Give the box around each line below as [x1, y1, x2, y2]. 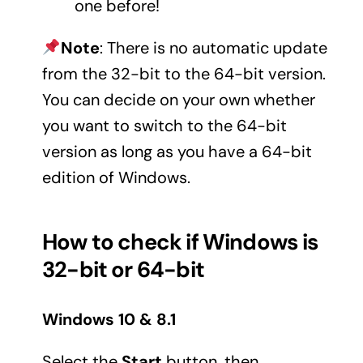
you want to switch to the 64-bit [41, 115, 287, 137]
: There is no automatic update [99, 37, 327, 59]
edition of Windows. [41, 167, 190, 189]
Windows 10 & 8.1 [41, 308, 176, 330]
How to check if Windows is [41, 228, 319, 257]
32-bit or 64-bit [41, 255, 204, 284]
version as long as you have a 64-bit [41, 141, 312, 163]
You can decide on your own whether [41, 89, 315, 111]
